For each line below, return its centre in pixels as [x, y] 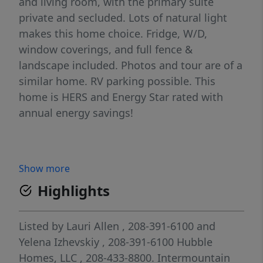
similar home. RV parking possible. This [117, 81]
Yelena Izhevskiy [59, 242]
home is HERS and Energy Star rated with [121, 97]
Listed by [43, 226]
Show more [44, 168]
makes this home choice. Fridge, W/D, [113, 33]
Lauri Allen [93, 226]
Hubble [195, 242]
